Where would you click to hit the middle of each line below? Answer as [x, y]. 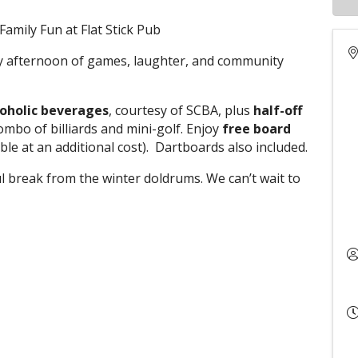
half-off [278, 110]
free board [257, 129]
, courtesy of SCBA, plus [181, 110]
